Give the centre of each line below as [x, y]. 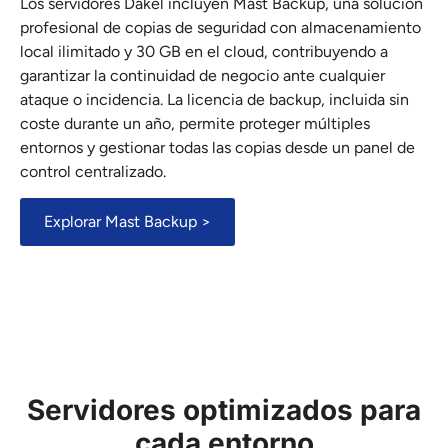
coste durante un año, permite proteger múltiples [195, 123]
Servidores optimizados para [224, 410]
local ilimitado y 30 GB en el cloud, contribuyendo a [204, 51]
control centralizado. [93, 171]
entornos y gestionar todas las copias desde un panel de [217, 147]
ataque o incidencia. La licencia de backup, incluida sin [214, 99]
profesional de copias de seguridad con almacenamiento [220, 27]
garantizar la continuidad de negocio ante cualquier [202, 75]
